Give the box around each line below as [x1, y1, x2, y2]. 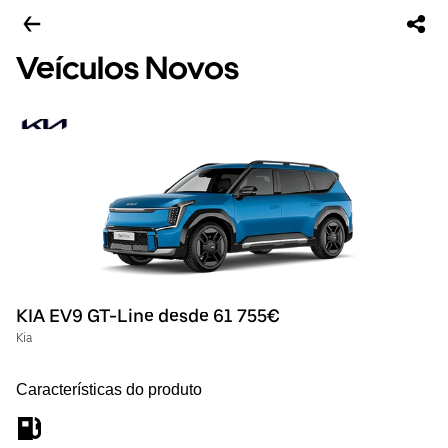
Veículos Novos [16, 49, 239, 87]
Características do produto [16, 381, 202, 398]
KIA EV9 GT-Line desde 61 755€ [16, 305, 280, 326]
